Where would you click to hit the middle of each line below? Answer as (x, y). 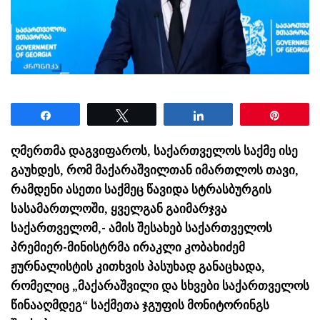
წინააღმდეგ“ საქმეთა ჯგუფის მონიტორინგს (140, 305)
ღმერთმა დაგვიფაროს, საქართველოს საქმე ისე (154, 150)
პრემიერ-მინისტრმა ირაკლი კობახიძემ (128, 247)
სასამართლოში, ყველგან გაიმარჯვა (119, 208)
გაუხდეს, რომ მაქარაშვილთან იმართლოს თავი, (155, 170)
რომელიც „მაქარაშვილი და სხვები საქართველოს (160, 285)
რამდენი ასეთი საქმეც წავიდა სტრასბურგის (141, 189)
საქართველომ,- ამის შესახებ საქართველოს (141, 227)
